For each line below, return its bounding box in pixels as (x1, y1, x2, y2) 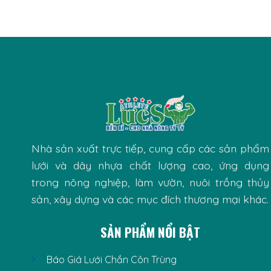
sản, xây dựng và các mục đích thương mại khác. (31, 192, 269, 206)
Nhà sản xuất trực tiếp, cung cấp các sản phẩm (31, 142, 270, 155)
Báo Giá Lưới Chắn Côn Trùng (47, 253, 177, 266)
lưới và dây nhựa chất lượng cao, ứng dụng (31, 158, 270, 172)
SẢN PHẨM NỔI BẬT (100, 222, 201, 241)
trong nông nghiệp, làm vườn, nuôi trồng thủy (31, 175, 270, 189)
